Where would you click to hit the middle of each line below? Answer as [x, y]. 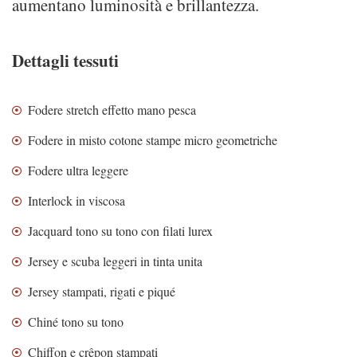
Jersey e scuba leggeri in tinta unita [115, 261]
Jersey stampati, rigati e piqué [102, 291]
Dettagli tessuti [65, 61]
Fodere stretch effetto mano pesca [112, 110]
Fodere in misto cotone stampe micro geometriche [153, 140]
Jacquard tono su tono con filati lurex [120, 231]
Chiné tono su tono [76, 322]
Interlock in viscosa [76, 200]
